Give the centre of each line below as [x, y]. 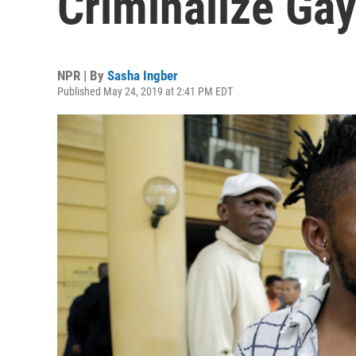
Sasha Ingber [143, 75]
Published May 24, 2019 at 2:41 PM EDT [145, 91]
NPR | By [82, 75]
